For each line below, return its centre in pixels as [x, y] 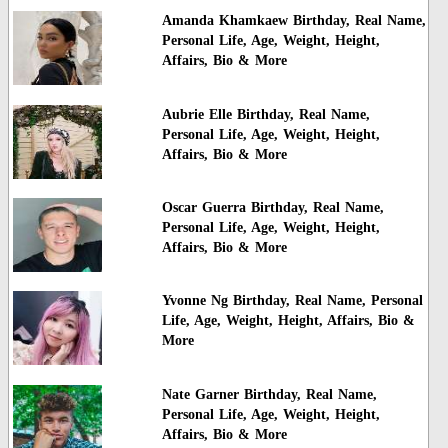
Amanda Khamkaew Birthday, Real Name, [293, 21]
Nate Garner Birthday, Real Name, [269, 394]
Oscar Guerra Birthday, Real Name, [272, 207]
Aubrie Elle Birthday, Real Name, [265, 114]
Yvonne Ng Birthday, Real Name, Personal [292, 301]
